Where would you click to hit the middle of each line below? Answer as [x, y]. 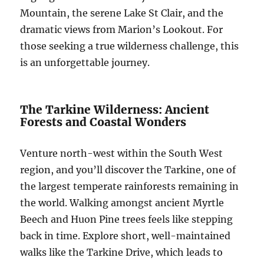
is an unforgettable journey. [85, 63]
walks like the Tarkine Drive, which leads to [122, 253]
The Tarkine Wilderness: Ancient [115, 110]
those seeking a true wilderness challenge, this [130, 46]
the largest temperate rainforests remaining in [130, 187]
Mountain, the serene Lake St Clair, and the [122, 13]
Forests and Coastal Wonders [103, 122]
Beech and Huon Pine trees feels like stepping [127, 220]
